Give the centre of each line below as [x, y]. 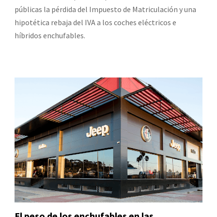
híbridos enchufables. [50, 35]
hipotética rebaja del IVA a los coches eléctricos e [95, 22]
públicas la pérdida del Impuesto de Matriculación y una [105, 9]
